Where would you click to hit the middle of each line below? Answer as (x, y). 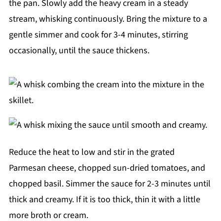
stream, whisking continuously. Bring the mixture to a (108, 19)
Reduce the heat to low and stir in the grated (92, 152)
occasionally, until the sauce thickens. (79, 50)
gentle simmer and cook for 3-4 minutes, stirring (98, 35)
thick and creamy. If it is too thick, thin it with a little (104, 199)
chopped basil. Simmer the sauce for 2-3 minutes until (110, 184)
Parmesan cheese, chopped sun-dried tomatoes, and (107, 168)
